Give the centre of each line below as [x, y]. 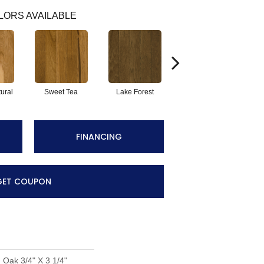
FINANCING [99, 137]
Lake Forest [135, 92]
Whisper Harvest [208, 92]
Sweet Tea [61, 92]
